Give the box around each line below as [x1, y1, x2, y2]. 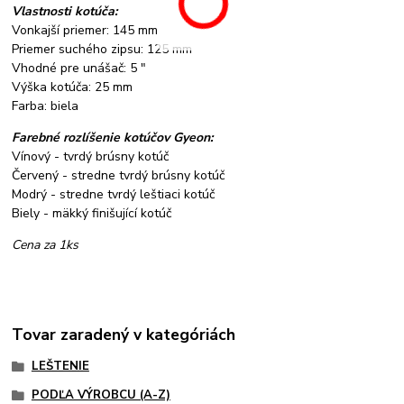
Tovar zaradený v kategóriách [12, 324, 236, 346]
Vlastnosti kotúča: [12, 2, 118, 20]
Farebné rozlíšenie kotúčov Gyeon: [12, 128, 214, 146]
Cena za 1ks [12, 235, 79, 253]
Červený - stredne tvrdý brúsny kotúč [12, 166, 225, 184]
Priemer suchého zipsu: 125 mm [12, 40, 193, 58]
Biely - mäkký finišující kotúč [12, 204, 172, 222]
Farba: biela [12, 96, 79, 115]
